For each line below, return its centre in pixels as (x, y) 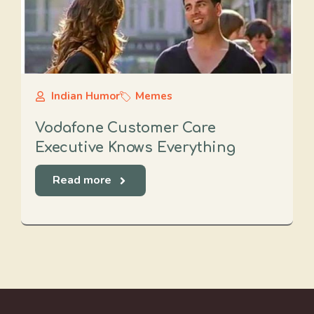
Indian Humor (85, 96)
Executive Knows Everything (135, 148)
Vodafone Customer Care (125, 128)
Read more (82, 180)
